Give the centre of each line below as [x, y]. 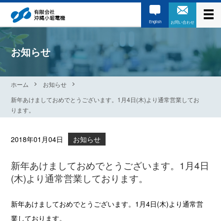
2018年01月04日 [37, 139]
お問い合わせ [183, 22]
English [155, 21]
